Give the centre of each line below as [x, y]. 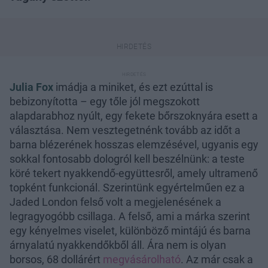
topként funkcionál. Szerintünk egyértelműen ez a [127, 187]
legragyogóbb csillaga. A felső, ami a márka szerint [130, 216]
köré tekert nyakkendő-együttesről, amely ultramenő [134, 173]
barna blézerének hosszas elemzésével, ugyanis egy [134, 144]
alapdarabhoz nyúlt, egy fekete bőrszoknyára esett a [134, 115]
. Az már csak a [217, 259]
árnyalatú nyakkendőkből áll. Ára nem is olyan [118, 245]
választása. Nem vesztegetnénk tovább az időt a [125, 130]
